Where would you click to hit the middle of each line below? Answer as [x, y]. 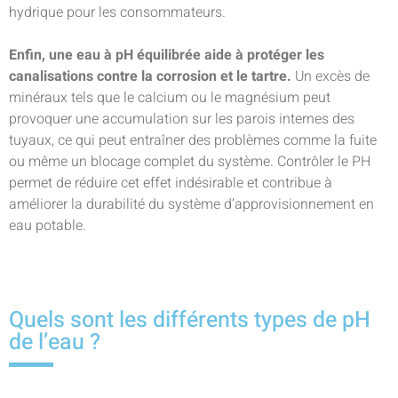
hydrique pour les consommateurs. [117, 12]
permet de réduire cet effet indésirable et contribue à [171, 183]
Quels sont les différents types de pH [190, 320]
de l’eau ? [55, 342]
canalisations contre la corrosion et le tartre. [150, 76]
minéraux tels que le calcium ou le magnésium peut [170, 98]
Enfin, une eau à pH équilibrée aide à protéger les [167, 55]
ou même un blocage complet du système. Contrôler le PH [190, 162]
